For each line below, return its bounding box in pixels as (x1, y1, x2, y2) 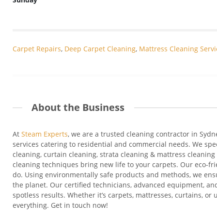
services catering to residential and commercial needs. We (13, 139, 204, 149)
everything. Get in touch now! (13, 200, 108, 210)
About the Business (31, 101, 125, 114)
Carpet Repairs (13, 44, 61, 54)
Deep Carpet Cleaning (64, 44, 136, 54)
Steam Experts (21, 129, 68, 139)
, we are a (68, 129, 101, 139)
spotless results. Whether (13, 190, 97, 200)
